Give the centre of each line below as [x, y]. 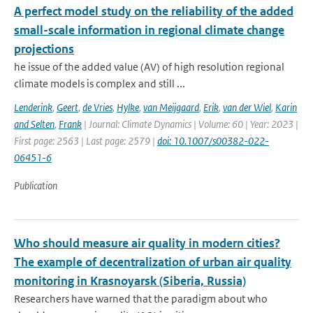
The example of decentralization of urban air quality [153, 262]
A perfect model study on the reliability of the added [154, 11]
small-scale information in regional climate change [149, 30]
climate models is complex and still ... [100, 83]
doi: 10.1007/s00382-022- [213, 141]
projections [44, 49]
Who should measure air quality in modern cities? [147, 243]
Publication [36, 185]
